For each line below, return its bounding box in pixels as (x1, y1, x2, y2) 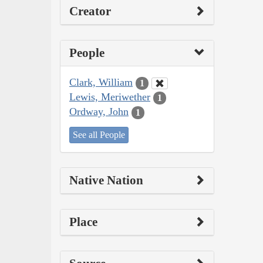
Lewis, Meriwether (69, 91, 150, 103)
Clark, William (69, 76, 133, 89)
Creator (69, 4, 111, 19)
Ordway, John (69, 106, 129, 118)
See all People (73, 129, 125, 140)
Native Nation (69, 173, 143, 187)
